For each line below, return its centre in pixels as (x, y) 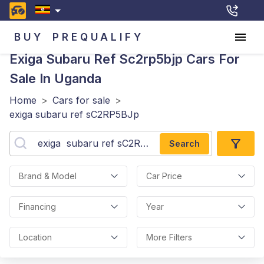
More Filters (169, 237)
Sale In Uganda (55, 78)
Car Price (164, 176)
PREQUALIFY (98, 37)
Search (184, 143)
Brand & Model (48, 176)
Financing (37, 207)
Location (35, 237)
